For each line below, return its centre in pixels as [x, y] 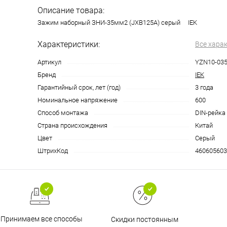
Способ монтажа [63, 112]
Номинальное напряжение [78, 100]
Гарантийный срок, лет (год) [79, 87]
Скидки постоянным [144, 219]
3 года [204, 87]
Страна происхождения [72, 125]
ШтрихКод [53, 150]
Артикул [49, 62]
